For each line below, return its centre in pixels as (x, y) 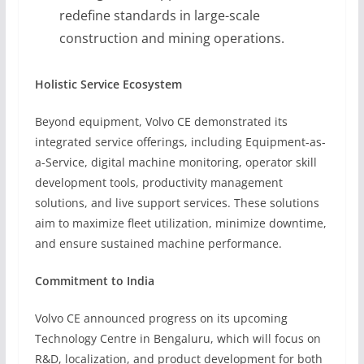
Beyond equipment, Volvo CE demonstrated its (161, 121)
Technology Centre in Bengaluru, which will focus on (178, 338)
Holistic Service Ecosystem (108, 84)
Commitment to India (94, 281)
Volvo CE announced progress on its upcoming (161, 318)
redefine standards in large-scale (159, 15)
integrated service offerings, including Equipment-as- (180, 142)
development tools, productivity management (158, 182)
